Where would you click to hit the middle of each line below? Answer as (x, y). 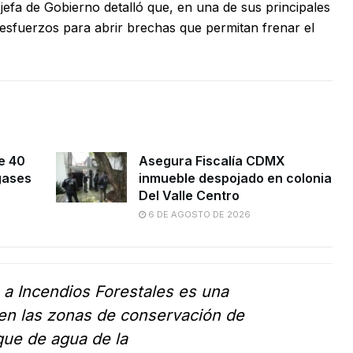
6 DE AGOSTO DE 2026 (198, 215)
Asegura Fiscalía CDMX (212, 161)
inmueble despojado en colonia (235, 178)
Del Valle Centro (189, 196)
